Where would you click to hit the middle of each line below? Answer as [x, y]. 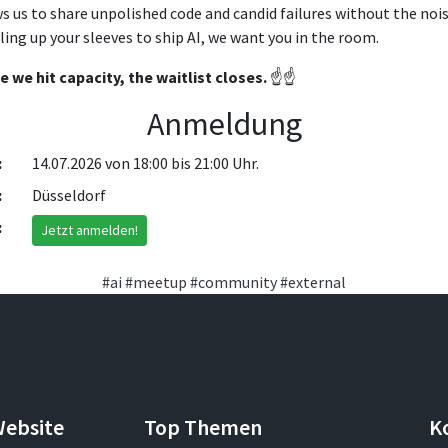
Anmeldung [224, 123]
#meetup [156, 281]
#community [233, 281]
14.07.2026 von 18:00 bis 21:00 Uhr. [145, 162]
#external [313, 281]
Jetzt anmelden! [89, 229]
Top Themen [203, 426]
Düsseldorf [68, 194]
